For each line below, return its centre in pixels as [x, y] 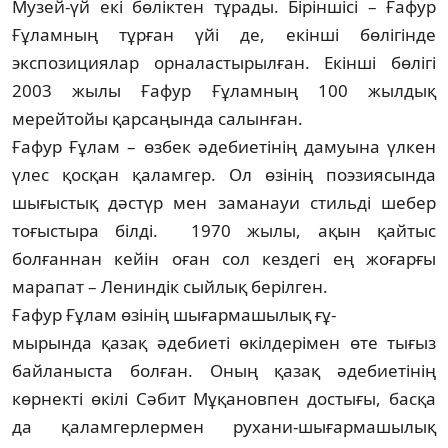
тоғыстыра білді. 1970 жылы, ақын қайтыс [224, 230]
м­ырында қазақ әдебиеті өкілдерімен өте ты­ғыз [224, 342]
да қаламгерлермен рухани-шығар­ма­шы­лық [224, 426]
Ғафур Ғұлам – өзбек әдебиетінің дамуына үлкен [224, 146]
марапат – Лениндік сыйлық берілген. [170, 286]
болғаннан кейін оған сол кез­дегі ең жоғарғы [224, 258]
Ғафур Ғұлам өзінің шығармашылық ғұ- [174, 314]
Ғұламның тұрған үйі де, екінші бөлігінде [224, 34]
